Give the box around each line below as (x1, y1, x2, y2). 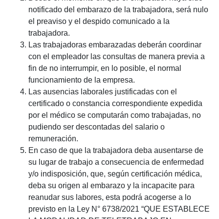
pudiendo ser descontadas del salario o (28, 122, 165, 131)
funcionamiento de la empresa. (28, 75, 135, 84)
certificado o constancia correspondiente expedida (28, 99, 202, 108)
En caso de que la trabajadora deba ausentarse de (28, 146, 203, 154)
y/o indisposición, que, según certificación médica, (28, 169, 202, 178)
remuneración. (28, 134, 78, 143)
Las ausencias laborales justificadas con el (28, 87, 177, 96)
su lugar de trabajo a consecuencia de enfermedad (28, 157, 204, 166)
